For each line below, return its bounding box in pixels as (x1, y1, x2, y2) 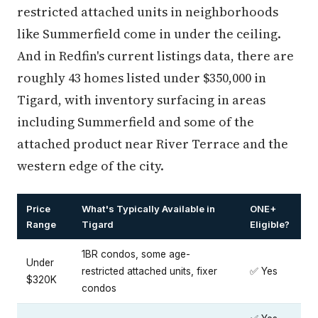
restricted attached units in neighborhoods (17, 2, 278, 21)
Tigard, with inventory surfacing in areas (17, 90, 265, 109)
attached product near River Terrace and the (17, 134, 288, 153)
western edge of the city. (17, 156, 164, 175)
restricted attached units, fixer (82, 265, 217, 277)
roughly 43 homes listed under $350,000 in (17, 68, 266, 87)
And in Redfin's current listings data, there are (17, 46, 294, 65)
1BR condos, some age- (82, 248, 190, 260)
